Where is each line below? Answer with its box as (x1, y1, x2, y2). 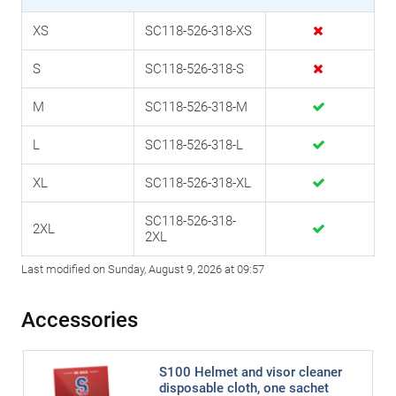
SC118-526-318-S (145, 61, 244, 78)
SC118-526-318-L (145, 137, 243, 154)
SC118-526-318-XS (145, 23, 252, 40)
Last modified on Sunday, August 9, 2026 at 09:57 (21, 263, 264, 277)
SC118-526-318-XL (145, 175, 251, 192)
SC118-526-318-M (145, 99, 247, 116)
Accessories (21, 308, 138, 333)
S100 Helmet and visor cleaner (158, 364, 342, 381)
